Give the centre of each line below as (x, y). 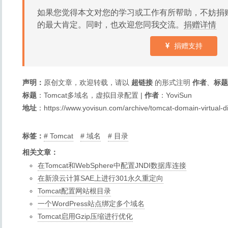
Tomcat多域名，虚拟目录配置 (91, 95)
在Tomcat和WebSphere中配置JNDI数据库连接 (112, 165)
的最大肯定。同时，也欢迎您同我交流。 (110, 25)
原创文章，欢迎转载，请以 (88, 82)
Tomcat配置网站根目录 (74, 191)
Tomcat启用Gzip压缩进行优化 (85, 216)
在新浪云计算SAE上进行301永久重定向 (101, 178)
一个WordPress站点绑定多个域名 (91, 204)
